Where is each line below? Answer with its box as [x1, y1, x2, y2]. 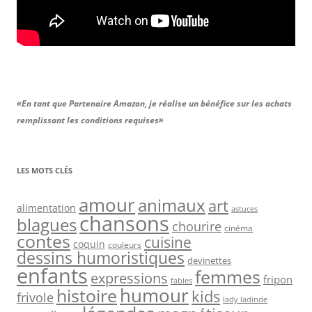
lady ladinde [223, 294, 267, 305]
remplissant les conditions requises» [17, 114, 164, 127]
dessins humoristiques [17, 247, 185, 270]
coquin [73, 238, 105, 251]
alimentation [17, 201, 76, 215]
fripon [263, 272, 292, 288]
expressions [91, 268, 168, 288]
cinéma [224, 222, 253, 235]
